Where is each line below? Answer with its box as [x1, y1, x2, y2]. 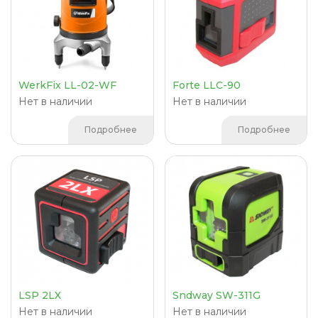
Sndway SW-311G [172, 288, 261, 302]
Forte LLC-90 [172, 79, 241, 92]
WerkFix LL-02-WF [18, 79, 116, 92]
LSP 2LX [18, 288, 61, 302]
